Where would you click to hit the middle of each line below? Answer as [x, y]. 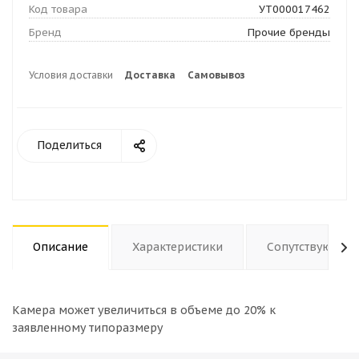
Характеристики [177, 247]
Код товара [58, 9]
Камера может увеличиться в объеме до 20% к [144, 310]
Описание [61, 247]
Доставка [150, 75]
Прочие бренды [289, 32]
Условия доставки [71, 75]
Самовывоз [216, 75]
